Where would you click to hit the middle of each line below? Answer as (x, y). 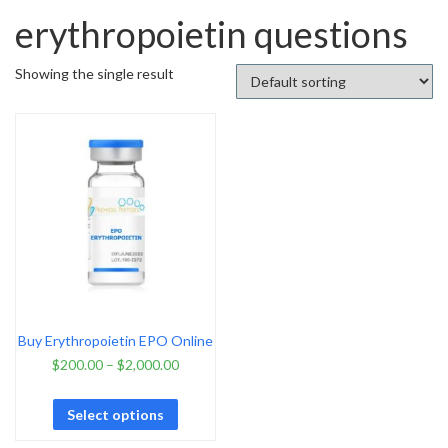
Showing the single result (94, 73)
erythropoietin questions (211, 33)
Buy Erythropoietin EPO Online (115, 341)
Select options (115, 414)
